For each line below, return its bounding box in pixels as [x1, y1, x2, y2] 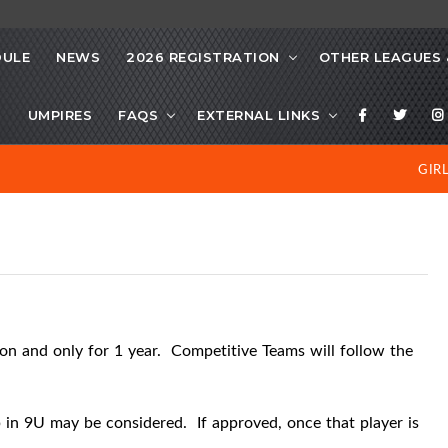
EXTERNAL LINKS [197, 107, 320, 124]
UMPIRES [27, 107, 92, 124]
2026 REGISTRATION [126, 49, 280, 66]
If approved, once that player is [197, 411, 419, 434]
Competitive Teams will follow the [171, 339, 413, 362]
